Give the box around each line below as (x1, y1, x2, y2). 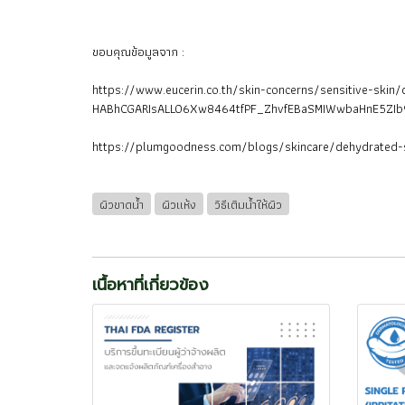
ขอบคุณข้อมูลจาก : (92, 42, 184, 62)
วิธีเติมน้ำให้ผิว (214, 193, 282, 214)
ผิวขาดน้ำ (99, 193, 144, 214)
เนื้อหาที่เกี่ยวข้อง (92, 272, 209, 298)
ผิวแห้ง (162, 193, 196, 214)
